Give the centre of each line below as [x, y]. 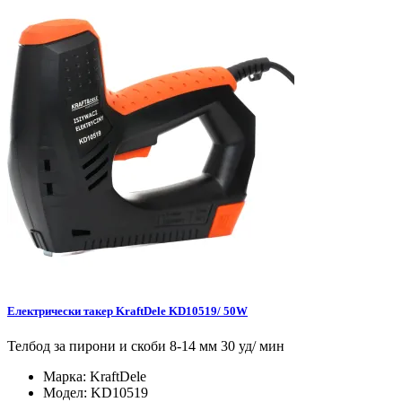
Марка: [66, 377]
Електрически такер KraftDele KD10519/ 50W [127, 311]
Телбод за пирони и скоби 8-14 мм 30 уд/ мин [146, 346]
